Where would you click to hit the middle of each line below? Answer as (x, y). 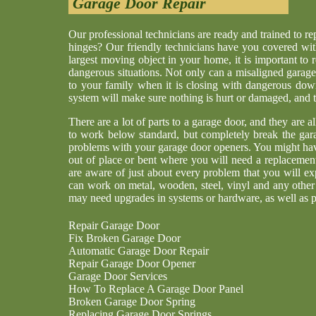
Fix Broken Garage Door (124, 238)
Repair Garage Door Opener (132, 263)
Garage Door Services (118, 276)
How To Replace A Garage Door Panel (156, 289)
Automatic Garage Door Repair (139, 251)
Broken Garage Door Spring (132, 302)
